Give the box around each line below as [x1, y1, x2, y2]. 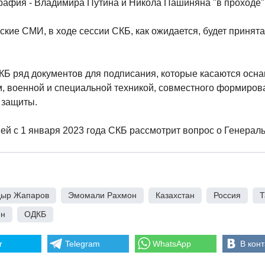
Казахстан [156, 190, 195, 200]
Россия [214, 190, 241, 200]
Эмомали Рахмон [68, 190, 137, 200]
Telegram [65, 239, 100, 248]
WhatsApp [153, 239, 191, 248]
